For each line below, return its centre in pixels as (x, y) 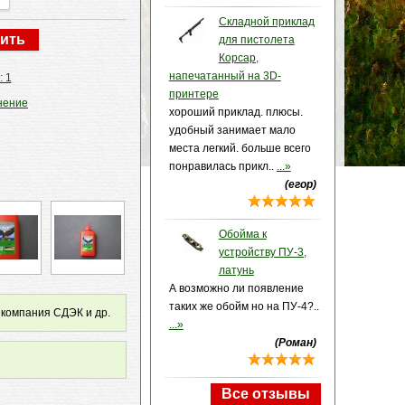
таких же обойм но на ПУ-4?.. (244, 306)
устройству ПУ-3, (262, 252)
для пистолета (256, 40)
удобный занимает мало (232, 130)
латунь (236, 270)
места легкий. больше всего (240, 148)
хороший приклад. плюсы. (235, 112)
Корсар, (238, 58)
